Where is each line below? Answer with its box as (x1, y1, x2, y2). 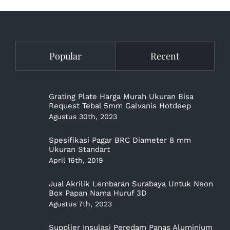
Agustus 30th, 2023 (49, 112, 117, 121)
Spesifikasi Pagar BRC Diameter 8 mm (49, 135, 191, 145)
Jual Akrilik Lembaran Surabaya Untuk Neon (49, 179, 213, 188)
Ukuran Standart (49, 144, 110, 154)
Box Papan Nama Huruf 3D (49, 188, 147, 198)
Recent (150, 49, 179, 62)
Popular (49, 49, 82, 62)
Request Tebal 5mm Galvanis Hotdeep (49, 101, 191, 110)
